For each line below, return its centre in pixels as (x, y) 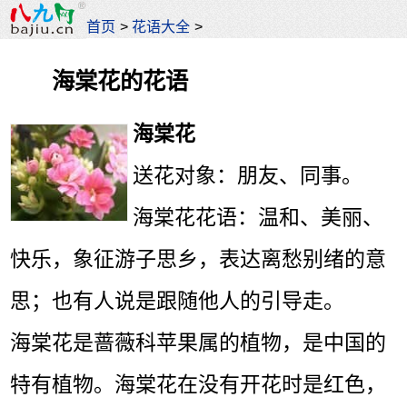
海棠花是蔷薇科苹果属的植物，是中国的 (199, 343)
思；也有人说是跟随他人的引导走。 (178, 301)
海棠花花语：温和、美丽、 (258, 218)
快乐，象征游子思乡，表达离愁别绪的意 (199, 259)
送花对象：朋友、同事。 (248, 176)
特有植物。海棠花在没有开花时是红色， (199, 385)
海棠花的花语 (120, 80)
